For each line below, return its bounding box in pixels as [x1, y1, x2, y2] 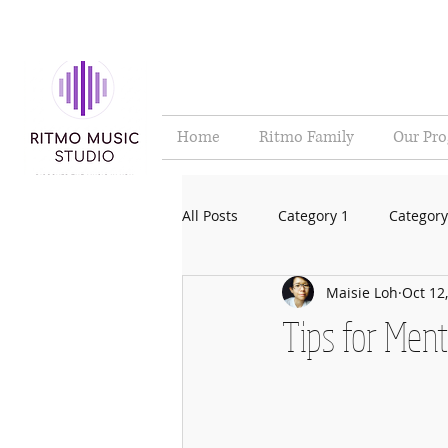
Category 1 [278, 205, 349, 225]
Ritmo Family [259, 126, 354, 148]
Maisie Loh [326, 282, 398, 302]
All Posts [182, 205, 238, 225]
